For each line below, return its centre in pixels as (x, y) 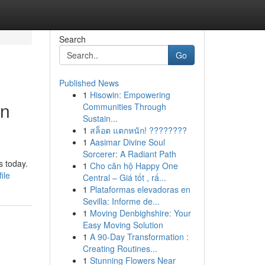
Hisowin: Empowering (130, 95)
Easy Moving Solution (123, 225)
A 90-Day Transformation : (139, 237)
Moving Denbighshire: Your (140, 213)
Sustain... (100, 118)
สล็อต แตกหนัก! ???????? (138, 130)
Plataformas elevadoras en (140, 189)
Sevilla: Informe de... (121, 201)
